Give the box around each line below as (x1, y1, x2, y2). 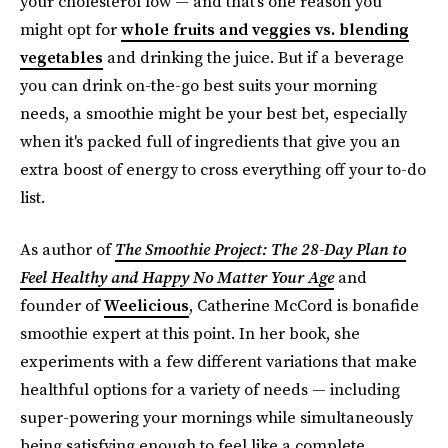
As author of (20, 238, 115, 260)
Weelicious (104, 294, 189, 316)
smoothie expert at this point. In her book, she (20, 322, 360, 344)
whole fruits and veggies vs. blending (121, 18, 409, 40)
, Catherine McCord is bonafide (189, 294, 419, 316)
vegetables (20, 46, 103, 68)
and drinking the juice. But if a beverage (103, 46, 404, 68)
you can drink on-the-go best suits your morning (20, 74, 377, 96)
